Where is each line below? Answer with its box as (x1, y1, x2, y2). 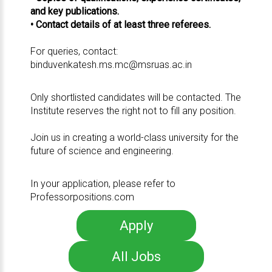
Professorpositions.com (30, 191, 134, 203)
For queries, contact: (30, 46, 118, 57)
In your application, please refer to (30, 178, 175, 189)
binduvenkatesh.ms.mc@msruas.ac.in (30, 59, 192, 70)
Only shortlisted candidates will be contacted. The (30, 92, 241, 103)
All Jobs (111, 249, 161, 264)
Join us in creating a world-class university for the (30, 132, 239, 143)
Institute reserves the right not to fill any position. (30, 105, 236, 117)
